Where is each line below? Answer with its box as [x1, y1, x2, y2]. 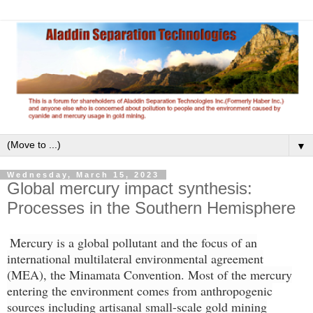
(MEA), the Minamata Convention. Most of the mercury [7, 266, 292, 284]
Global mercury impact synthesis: [7, 179, 252, 198]
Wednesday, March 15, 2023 [7, 170, 159, 180]
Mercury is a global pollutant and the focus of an [10, 234, 257, 252]
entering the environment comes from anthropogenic [7, 282, 272, 300]
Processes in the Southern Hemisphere [7, 198, 296, 218]
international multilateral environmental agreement [7, 250, 263, 268]
